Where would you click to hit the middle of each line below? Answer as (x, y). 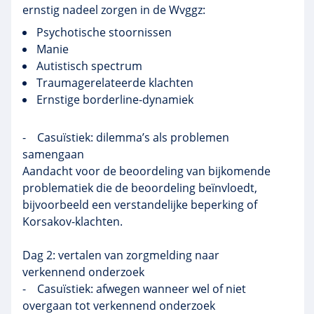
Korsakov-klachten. (73, 221)
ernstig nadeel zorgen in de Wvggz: (114, 10)
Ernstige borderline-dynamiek (115, 100)
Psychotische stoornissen (104, 32)
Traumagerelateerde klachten (116, 83)
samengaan (53, 154)
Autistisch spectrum (91, 66)
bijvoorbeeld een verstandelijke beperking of (140, 205)
